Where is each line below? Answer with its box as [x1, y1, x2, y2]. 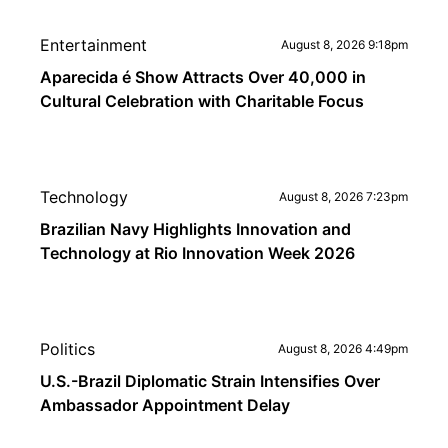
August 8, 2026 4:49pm [278, 341, 408, 356]
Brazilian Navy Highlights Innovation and [40, 219, 351, 239]
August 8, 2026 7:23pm [279, 189, 408, 204]
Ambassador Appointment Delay [40, 395, 290, 415]
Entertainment [40, 35, 147, 55]
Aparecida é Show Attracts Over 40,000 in [40, 67, 366, 87]
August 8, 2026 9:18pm [281, 37, 408, 52]
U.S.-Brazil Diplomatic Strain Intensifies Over [40, 371, 380, 391]
